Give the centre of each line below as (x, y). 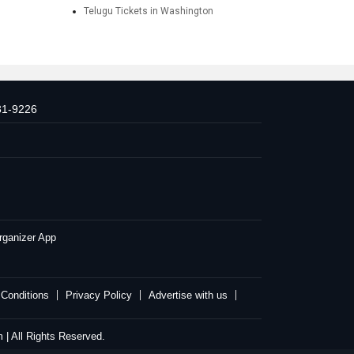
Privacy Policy (99, 295)
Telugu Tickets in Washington (148, 11)
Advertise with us (188, 295)
